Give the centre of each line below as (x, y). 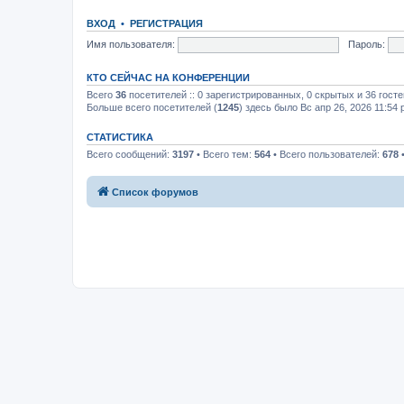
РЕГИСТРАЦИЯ (166, 23)
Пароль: (366, 44)
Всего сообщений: (129, 154)
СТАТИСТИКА (120, 137)
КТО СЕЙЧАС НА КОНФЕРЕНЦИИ (168, 78)
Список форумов (155, 192)
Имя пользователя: (131, 44)
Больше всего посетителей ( (152, 107)
